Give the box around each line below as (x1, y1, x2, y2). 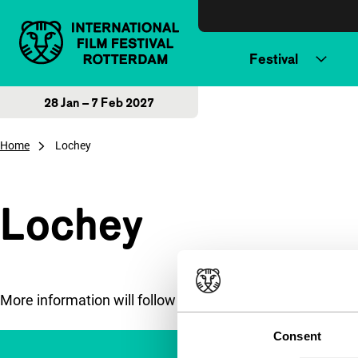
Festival (249, 50, 298, 67)
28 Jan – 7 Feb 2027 (44, 95, 154, 109)
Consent (273, 328, 321, 343)
